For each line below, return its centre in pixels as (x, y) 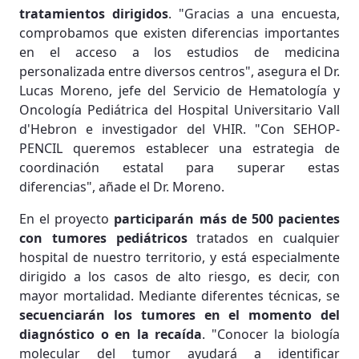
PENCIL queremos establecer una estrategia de (179, 148)
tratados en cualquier (264, 238)
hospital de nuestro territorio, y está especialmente (179, 257)
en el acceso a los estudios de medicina (179, 52)
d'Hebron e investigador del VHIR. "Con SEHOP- (179, 129)
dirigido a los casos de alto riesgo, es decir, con (179, 276)
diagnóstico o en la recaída (111, 334)
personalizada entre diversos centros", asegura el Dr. (179, 71)
